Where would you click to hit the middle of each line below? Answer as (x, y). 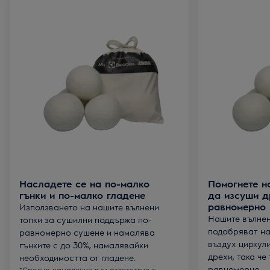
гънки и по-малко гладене (82, 195)
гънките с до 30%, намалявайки (84, 245)
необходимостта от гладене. (77, 257)
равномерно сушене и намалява (87, 232)
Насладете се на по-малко (84, 184)
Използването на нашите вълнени (89, 207)
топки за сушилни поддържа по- (86, 219)
